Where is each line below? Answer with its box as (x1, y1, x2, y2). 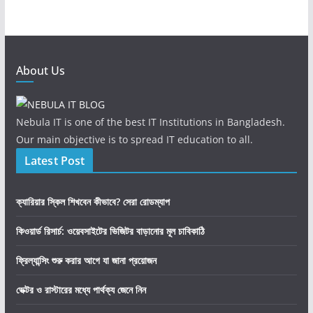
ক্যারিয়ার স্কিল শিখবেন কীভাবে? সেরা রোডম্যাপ (15, 195, 170, 209)
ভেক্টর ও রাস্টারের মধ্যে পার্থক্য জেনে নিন (15, 283, 146, 297)
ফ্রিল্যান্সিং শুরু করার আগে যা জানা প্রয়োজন (15, 254, 156, 268)
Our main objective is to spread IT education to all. (15, 133, 253, 147)
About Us (15, 63, 65, 79)
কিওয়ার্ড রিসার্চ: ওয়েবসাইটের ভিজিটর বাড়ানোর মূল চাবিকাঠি (15, 224, 205, 238)
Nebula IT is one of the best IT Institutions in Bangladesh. (15, 115, 285, 129)
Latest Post (24, 153, 85, 169)
